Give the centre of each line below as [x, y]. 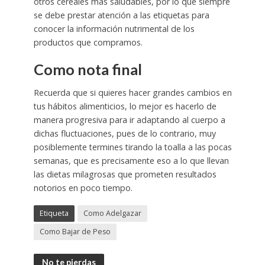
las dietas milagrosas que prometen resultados [125, 174]
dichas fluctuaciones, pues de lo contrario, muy [125, 134]
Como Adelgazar [112, 214]
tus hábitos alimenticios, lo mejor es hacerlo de [125, 106]
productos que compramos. [88, 42]
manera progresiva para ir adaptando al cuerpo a [129, 120]
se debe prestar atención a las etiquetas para [121, 15]
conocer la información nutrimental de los [114, 28]
